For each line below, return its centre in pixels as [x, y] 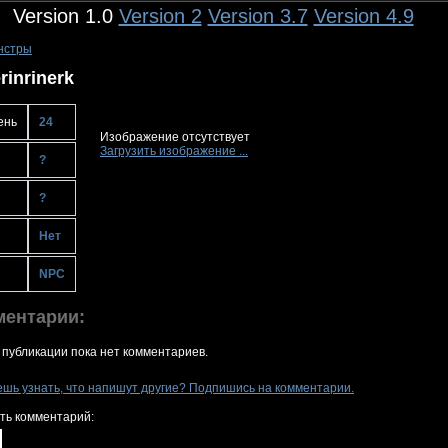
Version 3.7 [257, 16]
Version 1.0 [65, 16]
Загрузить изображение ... [174, 151]
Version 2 [160, 16]
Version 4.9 [363, 16]
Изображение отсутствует [175, 137]
